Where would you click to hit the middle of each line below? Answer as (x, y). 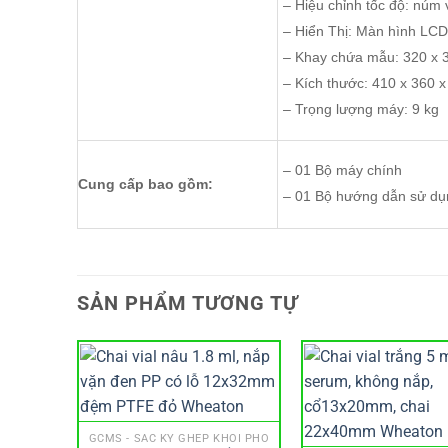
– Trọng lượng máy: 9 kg (361, 109)
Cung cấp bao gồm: (145, 184)
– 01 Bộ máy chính (342, 170)
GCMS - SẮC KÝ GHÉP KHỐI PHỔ (179, 438)
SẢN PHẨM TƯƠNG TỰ (187, 303)
